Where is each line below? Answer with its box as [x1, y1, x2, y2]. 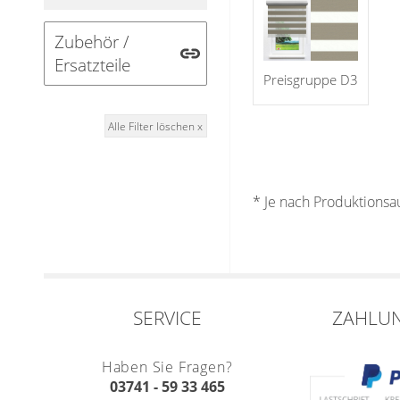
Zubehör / [54, 29, 129, 54]
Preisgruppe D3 [262, 71, 358, 89]
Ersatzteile [54, 53, 131, 77]
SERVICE [132, 305, 202, 331]
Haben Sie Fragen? [101, 357, 233, 378]
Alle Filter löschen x [108, 118, 204, 134]
